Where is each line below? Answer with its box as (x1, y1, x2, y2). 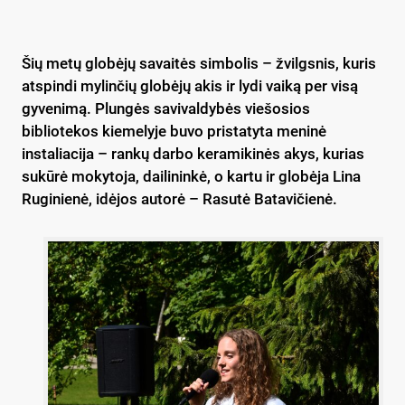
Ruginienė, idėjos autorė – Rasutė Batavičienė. (22, 189, 337, 208)
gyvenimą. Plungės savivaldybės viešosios (22, 99, 310, 118)
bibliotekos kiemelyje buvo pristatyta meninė (22, 121, 326, 140)
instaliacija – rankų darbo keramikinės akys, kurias (22, 144, 364, 163)
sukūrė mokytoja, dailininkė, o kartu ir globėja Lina (22, 166, 361, 185)
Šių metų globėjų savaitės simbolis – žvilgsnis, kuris (22, 53, 376, 72)
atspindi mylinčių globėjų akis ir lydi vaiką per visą (22, 76, 358, 95)
